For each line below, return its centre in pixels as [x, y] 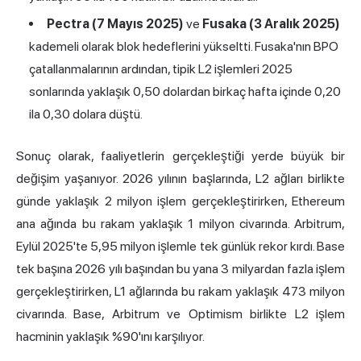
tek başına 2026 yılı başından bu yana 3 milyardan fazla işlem [180, 269]
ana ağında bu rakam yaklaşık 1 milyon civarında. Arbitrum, [180, 224]
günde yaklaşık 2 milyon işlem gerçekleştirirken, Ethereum [180, 201]
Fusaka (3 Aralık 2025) [271, 24]
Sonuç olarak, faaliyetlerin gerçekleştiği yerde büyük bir [180, 156]
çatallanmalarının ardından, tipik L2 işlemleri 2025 [161, 69]
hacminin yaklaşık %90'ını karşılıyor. [110, 337]
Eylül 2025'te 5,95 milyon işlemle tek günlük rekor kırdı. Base [180, 247]
